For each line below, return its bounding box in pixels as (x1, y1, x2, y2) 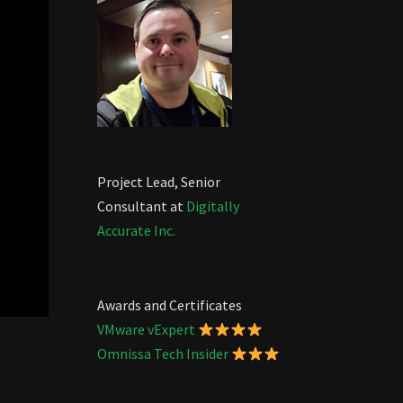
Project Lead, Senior (96, 173, 220, 191)
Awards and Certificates (96, 296, 242, 314)
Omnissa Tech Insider (96, 345, 228, 363)
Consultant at (96, 197, 186, 215)
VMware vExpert (96, 320, 195, 338)
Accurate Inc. (96, 221, 175, 239)
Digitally (185, 197, 239, 215)
